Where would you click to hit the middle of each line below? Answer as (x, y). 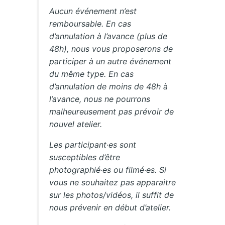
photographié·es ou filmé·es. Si (108, 170)
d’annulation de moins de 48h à (109, 86)
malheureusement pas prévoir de (112, 111)
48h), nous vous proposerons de (111, 48)
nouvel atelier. (76, 124)
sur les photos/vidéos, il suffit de (112, 195)
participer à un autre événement (110, 61)
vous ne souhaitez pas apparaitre (113, 182)
